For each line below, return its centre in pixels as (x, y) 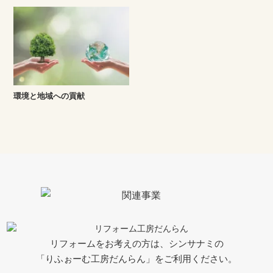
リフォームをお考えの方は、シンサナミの (136, 243)
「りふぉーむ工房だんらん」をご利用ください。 (136, 259)
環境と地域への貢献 (49, 96)
